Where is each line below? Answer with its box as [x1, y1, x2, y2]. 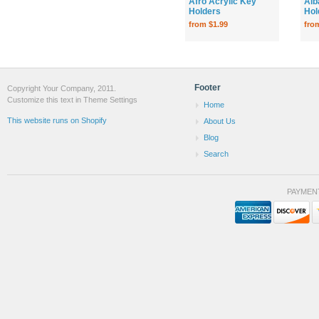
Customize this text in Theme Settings [7, 95, 137, 104]
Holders [189, 6, 221, 16]
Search [204, 149, 229, 158]
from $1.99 [189, 19, 228, 28]
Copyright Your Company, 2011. [7, 83, 116, 93]
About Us [204, 116, 236, 125]
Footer [194, 82, 221, 93]
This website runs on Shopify [7, 116, 107, 125]
